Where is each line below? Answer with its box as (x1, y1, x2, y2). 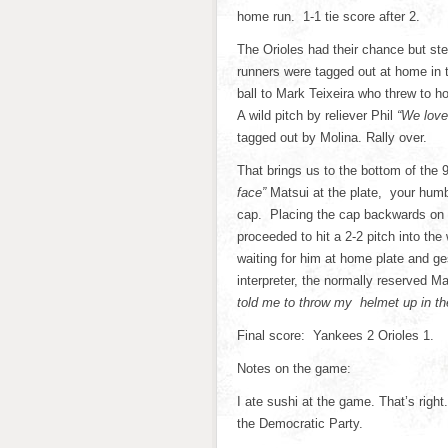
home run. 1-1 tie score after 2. (237, 9, 420, 24)
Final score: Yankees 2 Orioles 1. (237, 328, 434, 343)
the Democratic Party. (237, 416, 363, 431)
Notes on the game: (237, 361, 351, 376)
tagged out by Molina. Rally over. (237, 130, 427, 145)
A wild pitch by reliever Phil (237, 108, 397, 123)
